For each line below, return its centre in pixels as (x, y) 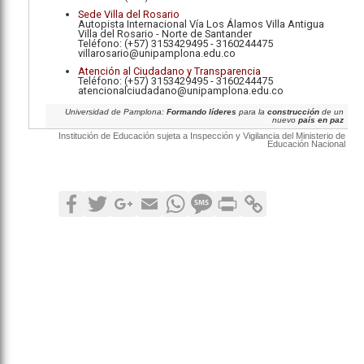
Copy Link (295, 197)
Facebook (110, 197)
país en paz (321, 120)
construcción (293, 112)
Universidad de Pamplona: (116, 112)
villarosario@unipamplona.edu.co (157, 53)
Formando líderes (201, 112)
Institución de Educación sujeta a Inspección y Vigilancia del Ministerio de (202, 136)
